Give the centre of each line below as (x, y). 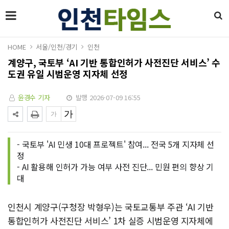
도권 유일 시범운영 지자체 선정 (68, 74)
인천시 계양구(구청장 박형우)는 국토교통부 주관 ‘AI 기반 (111, 207)
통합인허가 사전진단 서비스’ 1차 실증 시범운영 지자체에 (110, 221)
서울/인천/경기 (57, 47)
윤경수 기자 (34, 97)
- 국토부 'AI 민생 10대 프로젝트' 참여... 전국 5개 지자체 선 (116, 144)
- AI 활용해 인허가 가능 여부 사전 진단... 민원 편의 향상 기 (116, 167)
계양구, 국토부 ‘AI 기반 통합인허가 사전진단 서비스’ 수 (114, 62)
